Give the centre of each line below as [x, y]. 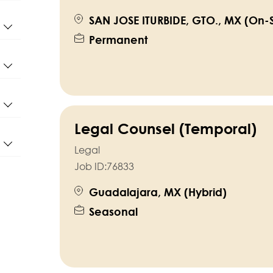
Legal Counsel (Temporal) [165, 129]
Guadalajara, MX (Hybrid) [158, 192]
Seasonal [113, 212]
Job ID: [90, 167]
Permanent [118, 40]
